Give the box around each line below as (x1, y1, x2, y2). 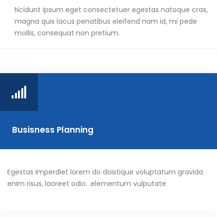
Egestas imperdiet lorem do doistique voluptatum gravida (7, 167, 203, 177)
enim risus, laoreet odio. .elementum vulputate (7, 179, 166, 189)
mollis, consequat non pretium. (15, 28, 120, 38)
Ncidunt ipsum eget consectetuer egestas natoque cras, (15, 5, 208, 15)
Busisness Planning (12, 124, 93, 136)
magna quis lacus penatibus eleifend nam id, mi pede (15, 16, 197, 27)
